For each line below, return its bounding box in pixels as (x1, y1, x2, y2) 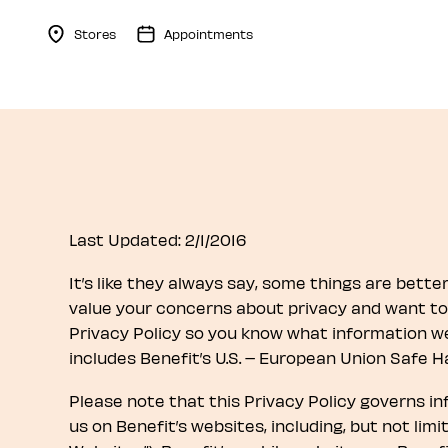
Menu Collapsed (45, 44, 208, 69)
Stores (74, 26, 116, 41)
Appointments (164, 26, 253, 41)
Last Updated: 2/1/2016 (68, 230, 246, 249)
